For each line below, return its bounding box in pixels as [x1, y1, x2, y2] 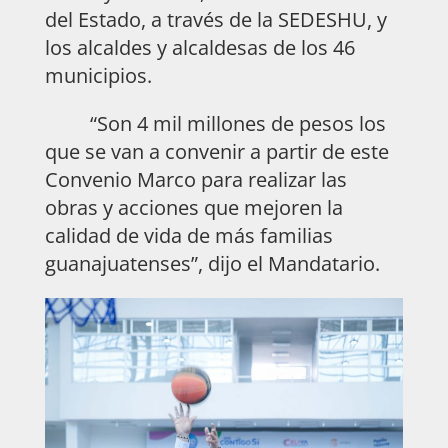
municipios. [44, 61, 157, 89]
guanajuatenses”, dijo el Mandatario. [44, 249, 380, 277]
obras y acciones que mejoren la [44, 193, 343, 221]
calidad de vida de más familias [44, 221, 333, 249]
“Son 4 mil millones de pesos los [44, 109, 386, 137]
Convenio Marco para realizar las [44, 165, 347, 193]
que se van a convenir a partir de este [44, 137, 389, 165]
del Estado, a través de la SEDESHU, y [44, 5, 387, 33]
